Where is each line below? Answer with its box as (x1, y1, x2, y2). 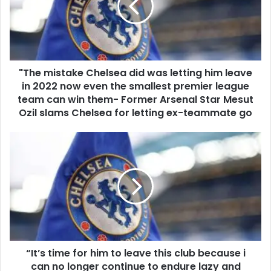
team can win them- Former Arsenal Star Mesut (18, 92, 253, 106)
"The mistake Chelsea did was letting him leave (19, 65, 252, 80)
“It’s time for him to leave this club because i (25, 246, 246, 260)
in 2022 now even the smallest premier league (22, 79, 249, 93)
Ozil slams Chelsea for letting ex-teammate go (19, 105, 252, 120)
